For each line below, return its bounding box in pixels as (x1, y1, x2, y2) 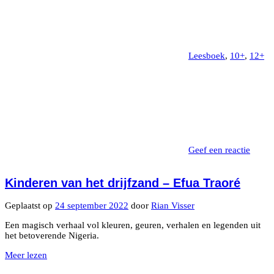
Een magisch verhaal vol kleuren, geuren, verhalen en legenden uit (5, 220, 261, 230)
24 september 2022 (55, 200, 128, 210)
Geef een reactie (188, 145, 250, 155)
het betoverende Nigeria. (5, 230, 99, 240)
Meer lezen (5, 250, 47, 260)
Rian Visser (151, 200, 194, 210)
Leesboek (188, 51, 225, 61)
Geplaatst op (5, 200, 55, 210)
